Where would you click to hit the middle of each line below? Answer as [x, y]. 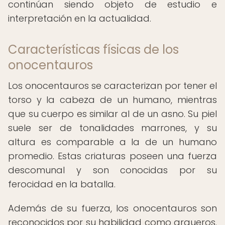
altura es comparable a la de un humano [113, 142]
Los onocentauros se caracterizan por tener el [113, 86]
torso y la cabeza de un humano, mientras [113, 100]
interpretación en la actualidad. [80, 18]
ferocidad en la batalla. [62, 184]
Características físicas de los [93, 49]
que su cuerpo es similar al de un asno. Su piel [113, 114]
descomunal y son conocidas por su [113, 170]
